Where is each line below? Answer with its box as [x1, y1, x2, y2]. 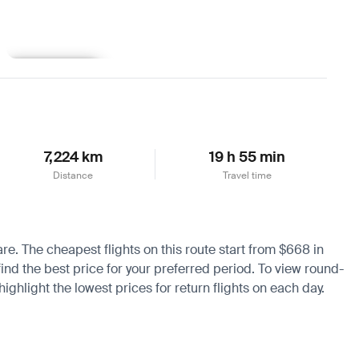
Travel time [222, 168, 272, 182]
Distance [53, 168, 94, 182]
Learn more [22, 66, 84, 79]
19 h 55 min [208, 147, 285, 167]
